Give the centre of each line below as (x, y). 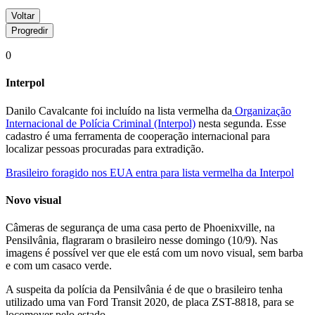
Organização (262, 110)
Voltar (23, 16)
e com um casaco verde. (59, 266)
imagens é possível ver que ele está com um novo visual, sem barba (154, 253)
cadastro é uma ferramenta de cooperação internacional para (138, 136)
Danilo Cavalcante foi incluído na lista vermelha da (119, 110)
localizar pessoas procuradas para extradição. (105, 148)
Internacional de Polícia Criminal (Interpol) (101, 123)
